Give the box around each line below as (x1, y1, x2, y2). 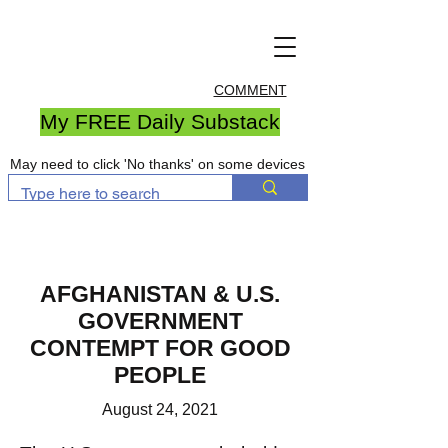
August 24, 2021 (102, 401, 218, 418)
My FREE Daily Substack (40, 110, 280, 133)
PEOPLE (114, 362, 206, 388)
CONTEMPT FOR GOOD (29, 335, 291, 361)
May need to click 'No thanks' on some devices (10, 156, 305, 172)
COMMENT (213, 82, 287, 98)
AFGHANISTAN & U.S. (40, 281, 280, 307)
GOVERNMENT (77, 308, 243, 334)
